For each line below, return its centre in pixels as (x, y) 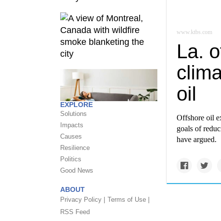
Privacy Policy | (83, 200)
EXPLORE (76, 105)
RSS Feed (75, 212)
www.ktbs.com (194, 32)
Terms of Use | (129, 200)
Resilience (75, 148)
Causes (71, 136)
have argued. (197, 139)
